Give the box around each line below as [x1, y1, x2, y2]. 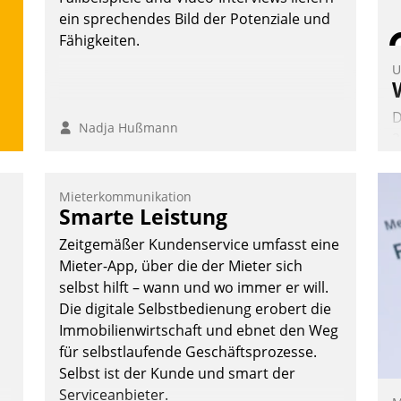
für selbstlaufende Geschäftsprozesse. [59, 342, 317, 363]
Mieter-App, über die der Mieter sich [59, 256, 303, 277]
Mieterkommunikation [59, 188, 192, 206]
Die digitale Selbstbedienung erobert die [59, 299, 331, 320]
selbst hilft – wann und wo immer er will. [59, 277, 328, 298]
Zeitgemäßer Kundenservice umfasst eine [59, 235, 339, 255]
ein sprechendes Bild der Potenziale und [59, 9, 330, 30]
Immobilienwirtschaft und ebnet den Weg [59, 320, 338, 341]
